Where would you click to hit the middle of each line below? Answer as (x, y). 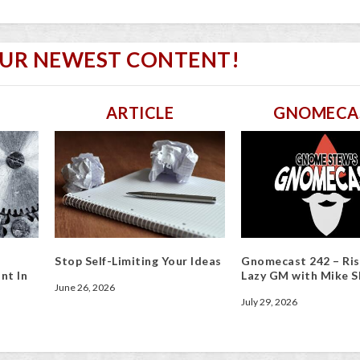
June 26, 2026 (85, 287)
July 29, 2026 (269, 301)
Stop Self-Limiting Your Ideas (138, 260)
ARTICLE (140, 113)
